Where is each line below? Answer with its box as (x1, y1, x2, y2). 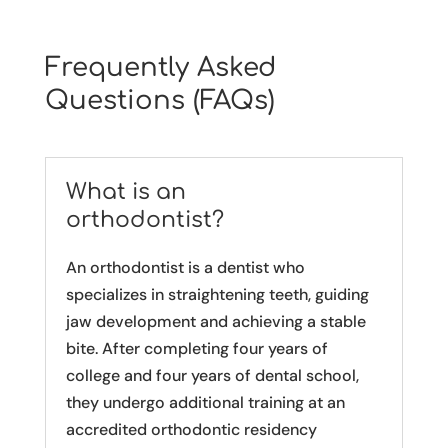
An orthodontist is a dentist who (65, 257, 305, 279)
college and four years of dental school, (65, 365, 359, 387)
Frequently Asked (44, 53, 276, 83)
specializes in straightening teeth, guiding (65, 284, 369, 306)
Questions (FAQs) (44, 86, 275, 116)
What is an (65, 180, 186, 205)
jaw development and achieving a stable (65, 311, 366, 333)
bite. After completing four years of (65, 338, 328, 360)
